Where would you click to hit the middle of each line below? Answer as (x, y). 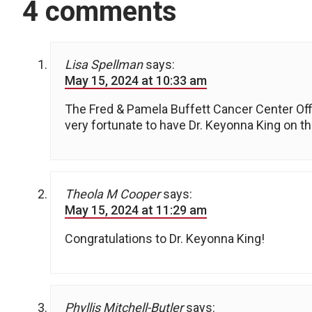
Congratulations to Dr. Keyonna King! (165, 239)
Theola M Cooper (112, 194)
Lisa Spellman (104, 65)
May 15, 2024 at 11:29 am (136, 210)
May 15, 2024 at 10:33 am (136, 81)
